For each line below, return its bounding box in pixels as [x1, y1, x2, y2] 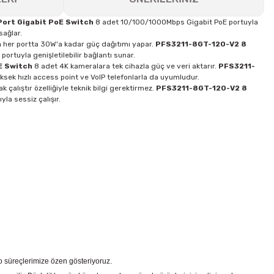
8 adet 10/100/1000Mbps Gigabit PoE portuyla [94, 18, 258, 26]
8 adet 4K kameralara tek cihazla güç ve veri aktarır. [32, 62, 218, 70]
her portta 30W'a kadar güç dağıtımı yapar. [1, 40, 155, 48]
